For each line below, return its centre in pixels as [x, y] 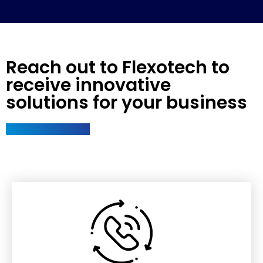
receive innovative [88, 85]
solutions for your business [127, 102]
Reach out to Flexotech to [118, 67]
